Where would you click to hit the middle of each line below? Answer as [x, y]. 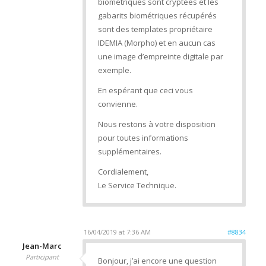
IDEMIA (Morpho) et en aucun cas [156, 43]
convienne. [118, 104]
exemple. [114, 70]
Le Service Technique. [137, 186]
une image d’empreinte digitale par [160, 57]
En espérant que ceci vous [145, 91]
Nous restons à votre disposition [156, 124]
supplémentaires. [129, 152]
